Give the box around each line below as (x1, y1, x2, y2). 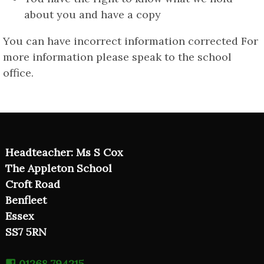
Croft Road (5, 177, 60, 192)
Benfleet (5, 193, 47, 207)
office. (2, 66, 34, 80)
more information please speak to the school (2, 50, 232, 64)
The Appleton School (5, 161, 112, 176)
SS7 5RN (5, 225, 47, 239)
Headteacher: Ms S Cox (5, 146, 123, 160)
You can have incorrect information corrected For (2, 34, 258, 48)
